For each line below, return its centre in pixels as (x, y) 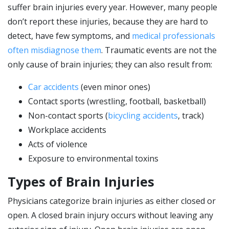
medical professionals (174, 36)
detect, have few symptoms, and (70, 36)
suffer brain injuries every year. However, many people (112, 7)
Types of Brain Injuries (81, 181)
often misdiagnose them (54, 50)
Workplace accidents (67, 130)
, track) (191, 116)
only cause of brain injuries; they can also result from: (110, 64)
